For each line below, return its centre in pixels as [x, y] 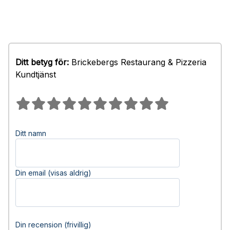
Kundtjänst [36, 74]
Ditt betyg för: [42, 62]
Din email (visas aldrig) [53, 173]
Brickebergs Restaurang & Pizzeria [138, 62]
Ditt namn [31, 133]
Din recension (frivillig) [53, 225]
